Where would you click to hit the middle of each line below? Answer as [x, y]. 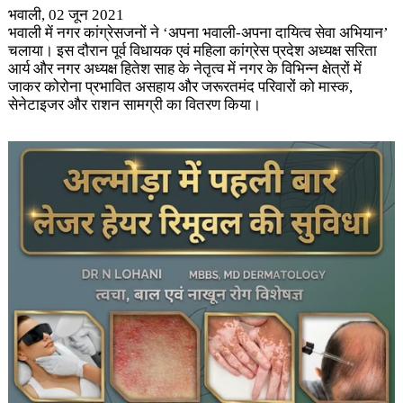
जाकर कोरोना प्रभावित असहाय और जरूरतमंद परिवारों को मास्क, [180, 87]
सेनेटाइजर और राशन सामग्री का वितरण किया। [134, 105]
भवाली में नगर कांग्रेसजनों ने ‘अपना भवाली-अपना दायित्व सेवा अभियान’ [198, 33]
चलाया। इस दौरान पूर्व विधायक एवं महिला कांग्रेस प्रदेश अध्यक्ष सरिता [192, 51]
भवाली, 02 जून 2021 [66, 15]
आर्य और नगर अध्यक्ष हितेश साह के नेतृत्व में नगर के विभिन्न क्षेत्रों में [184, 69]
